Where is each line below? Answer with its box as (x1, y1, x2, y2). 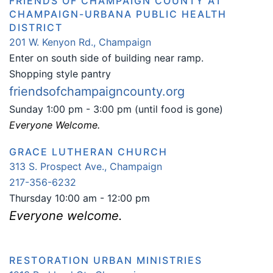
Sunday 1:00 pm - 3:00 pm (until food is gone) (9, 103, 223, 115)
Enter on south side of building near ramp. (9, 52, 204, 64)
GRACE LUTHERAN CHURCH (9, 146, 168, 158)
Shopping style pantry (9, 68, 111, 80)
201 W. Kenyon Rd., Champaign (9, 36, 151, 48)
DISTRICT (9, 21, 63, 34)
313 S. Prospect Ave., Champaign (9, 160, 162, 172)
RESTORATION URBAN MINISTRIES (9, 254, 202, 266)
